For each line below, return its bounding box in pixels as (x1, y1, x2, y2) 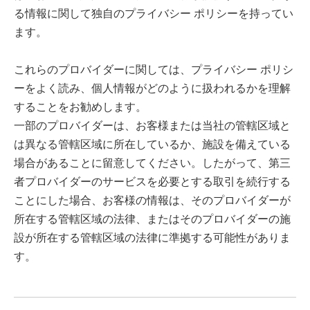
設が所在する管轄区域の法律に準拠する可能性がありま (14, 230, 291, 245)
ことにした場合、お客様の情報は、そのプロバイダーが (14, 192, 291, 208)
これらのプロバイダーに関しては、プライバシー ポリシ (14, 62, 293, 77)
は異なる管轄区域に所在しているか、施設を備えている (14, 136, 291, 152)
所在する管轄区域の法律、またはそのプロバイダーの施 (14, 211, 291, 226)
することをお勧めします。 (14, 99, 147, 114)
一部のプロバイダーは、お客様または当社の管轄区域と (14, 118, 291, 133)
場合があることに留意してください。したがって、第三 (14, 155, 291, 170)
